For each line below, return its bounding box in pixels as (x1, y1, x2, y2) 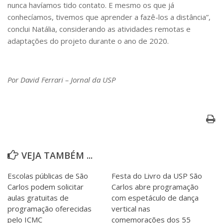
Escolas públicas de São (7, 170, 88, 181)
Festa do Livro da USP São (111, 170, 202, 181)
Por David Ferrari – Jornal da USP (7, 74, 115, 85)
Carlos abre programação (111, 181, 199, 192)
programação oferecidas (7, 203, 92, 214)
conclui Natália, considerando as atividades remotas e (7, 23, 191, 34)
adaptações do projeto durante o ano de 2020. (7, 35, 169, 46)
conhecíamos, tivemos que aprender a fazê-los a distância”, (7, 11, 211, 22)
